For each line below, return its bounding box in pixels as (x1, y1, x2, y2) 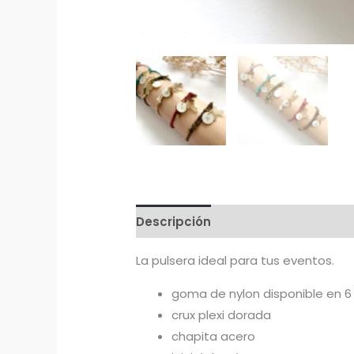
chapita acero (171, 328, 256, 345)
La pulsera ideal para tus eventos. (136, 252, 335, 269)
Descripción (136, 213, 212, 230)
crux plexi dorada (171, 307, 272, 324)
